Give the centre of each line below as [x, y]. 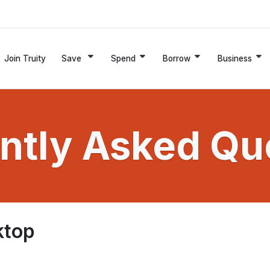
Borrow [177, 58]
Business [235, 58]
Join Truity [25, 58]
